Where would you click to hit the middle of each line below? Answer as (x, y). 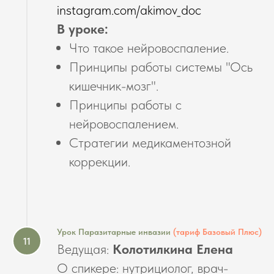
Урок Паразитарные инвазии (114, 232)
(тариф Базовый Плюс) (216, 232)
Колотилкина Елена (173, 249)
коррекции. (100, 162)
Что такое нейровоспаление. (149, 48)
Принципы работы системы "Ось (161, 67)
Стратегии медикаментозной (150, 143)
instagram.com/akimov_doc (129, 10)
